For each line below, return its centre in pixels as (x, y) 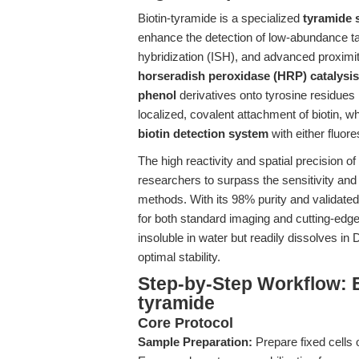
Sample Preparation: (195, 342)
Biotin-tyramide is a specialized (220, 18)
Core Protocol (186, 323)
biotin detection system (203, 133)
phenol (157, 95)
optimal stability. (179, 257)
